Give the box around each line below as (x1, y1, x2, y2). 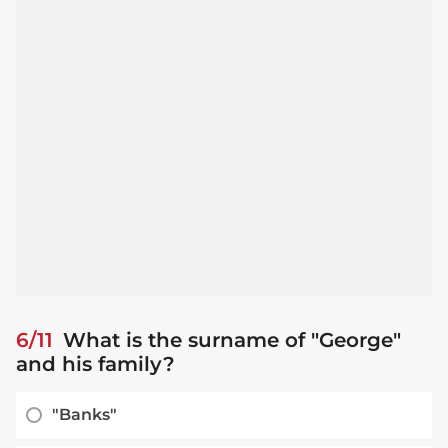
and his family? (16, 352, 175, 377)
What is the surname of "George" (57, 328, 401, 353)
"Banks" (52, 405, 117, 425)
